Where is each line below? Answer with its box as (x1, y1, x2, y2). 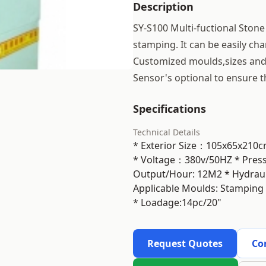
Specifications (133, 102, 206, 116)
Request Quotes (147, 237, 223, 250)
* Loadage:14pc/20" (133, 196, 221, 209)
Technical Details (133, 126, 200, 138)
